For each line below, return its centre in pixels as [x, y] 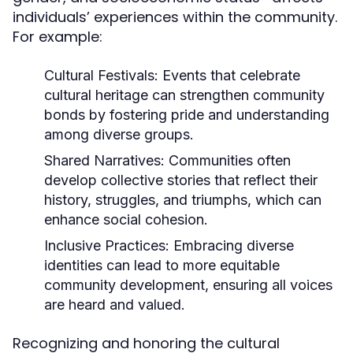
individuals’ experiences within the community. [175, 17]
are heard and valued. [115, 305]
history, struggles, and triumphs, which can [183, 200]
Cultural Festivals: [101, 75]
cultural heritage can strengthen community [184, 95]
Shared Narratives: [104, 160]
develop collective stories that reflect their [181, 180]
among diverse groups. [119, 134]
